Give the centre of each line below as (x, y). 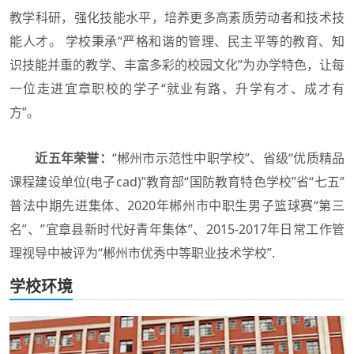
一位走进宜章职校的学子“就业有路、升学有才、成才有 (177, 89)
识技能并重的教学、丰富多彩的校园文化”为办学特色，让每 (177, 65)
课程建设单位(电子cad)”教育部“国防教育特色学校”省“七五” (177, 182)
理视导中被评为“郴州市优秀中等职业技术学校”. (142, 253)
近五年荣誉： (73, 158)
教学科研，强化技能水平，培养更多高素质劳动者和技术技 (177, 18)
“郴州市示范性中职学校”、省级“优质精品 (228, 158)
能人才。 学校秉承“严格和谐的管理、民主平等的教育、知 (177, 41)
